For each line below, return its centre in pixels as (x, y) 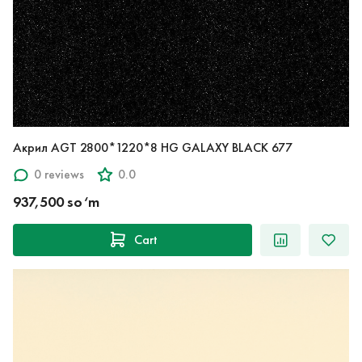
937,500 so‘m (56, 202)
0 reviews (59, 175)
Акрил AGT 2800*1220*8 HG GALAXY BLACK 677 (227, 147)
